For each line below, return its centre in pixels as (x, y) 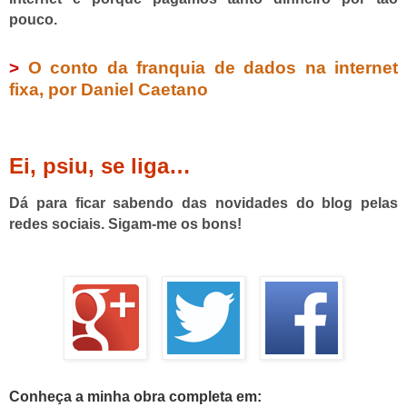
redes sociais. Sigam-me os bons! (125, 224)
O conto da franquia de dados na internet (213, 68)
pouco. (33, 19)
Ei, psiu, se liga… (100, 165)
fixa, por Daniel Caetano (109, 90)
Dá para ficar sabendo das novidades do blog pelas (203, 203)
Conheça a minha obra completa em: (135, 397)
